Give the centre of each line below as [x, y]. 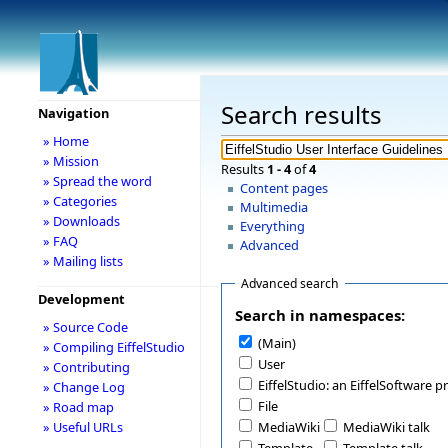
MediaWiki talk [386, 427]
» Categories [79, 201]
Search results [301, 115]
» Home [65, 141]
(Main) [276, 343]
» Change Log [83, 387]
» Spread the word [97, 181]
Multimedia [274, 206]
